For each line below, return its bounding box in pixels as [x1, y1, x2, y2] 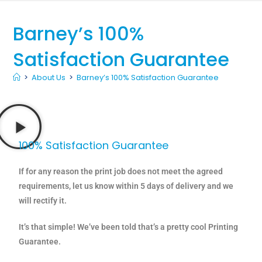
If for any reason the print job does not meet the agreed [19, 167, 223, 177]
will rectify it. [19, 196, 67, 206]
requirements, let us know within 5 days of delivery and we [19, 181, 234, 191]
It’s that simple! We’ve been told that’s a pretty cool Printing [19, 222, 239, 232]
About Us [32, 72, 66, 84]
